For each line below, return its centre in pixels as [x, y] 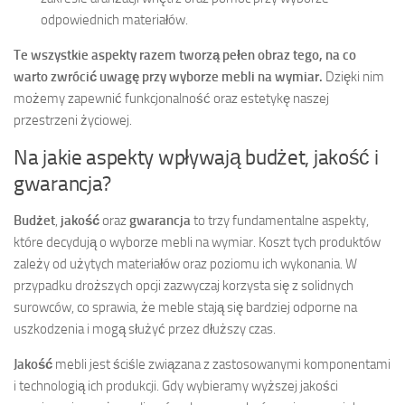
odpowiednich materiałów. [114, 20]
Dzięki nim [353, 77]
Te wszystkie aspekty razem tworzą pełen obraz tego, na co [185, 56]
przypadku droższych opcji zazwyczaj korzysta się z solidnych [184, 286]
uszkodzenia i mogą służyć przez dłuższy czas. [145, 330]
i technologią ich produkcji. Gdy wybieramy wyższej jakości [176, 386]
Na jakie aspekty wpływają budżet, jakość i [196, 158]
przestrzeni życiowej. [73, 121]
